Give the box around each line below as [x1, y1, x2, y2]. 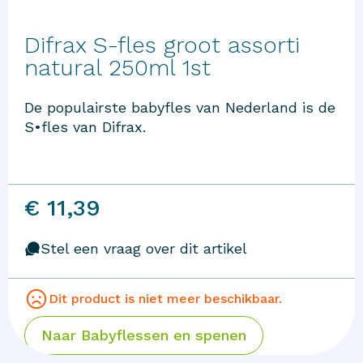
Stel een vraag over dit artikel [41, 240, 247, 258]
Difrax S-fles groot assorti [24, 31, 300, 58]
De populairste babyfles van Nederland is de [24, 99, 335, 117]
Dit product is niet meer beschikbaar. [49, 291, 282, 307]
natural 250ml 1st [24, 53, 211, 81]
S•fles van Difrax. [24, 118, 146, 136]
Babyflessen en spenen [81, 327, 246, 344]
